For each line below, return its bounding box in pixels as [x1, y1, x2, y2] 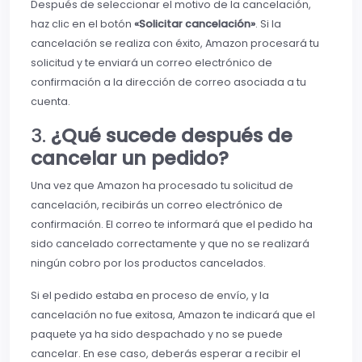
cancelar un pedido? [31, 145, 229, 172]
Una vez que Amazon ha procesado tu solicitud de [31, 179, 293, 193]
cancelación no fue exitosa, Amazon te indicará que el [31, 308, 315, 322]
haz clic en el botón [31, 17, 134, 32]
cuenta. [31, 95, 70, 109]
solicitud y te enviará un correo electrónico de [31, 56, 272, 70]
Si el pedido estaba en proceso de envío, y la [31, 288, 269, 303]
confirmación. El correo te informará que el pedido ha [31, 217, 313, 232]
